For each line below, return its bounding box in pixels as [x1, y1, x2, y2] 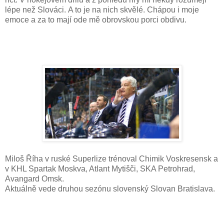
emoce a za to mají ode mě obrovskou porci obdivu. [5, 15, 186, 24]
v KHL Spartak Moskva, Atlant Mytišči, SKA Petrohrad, [5, 164, 195, 173]
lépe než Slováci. [5, 5, 68, 14]
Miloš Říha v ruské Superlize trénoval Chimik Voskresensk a [5, 154, 218, 163]
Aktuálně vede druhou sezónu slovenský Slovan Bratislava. [5, 184, 217, 193]
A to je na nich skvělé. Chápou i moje [68, 5, 199, 14]
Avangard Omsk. [5, 174, 66, 183]
